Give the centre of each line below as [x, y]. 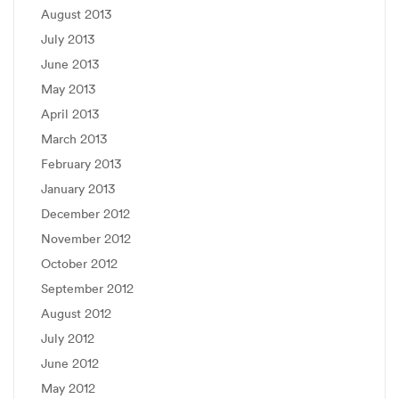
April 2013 [70, 114]
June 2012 [70, 363]
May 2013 [68, 89]
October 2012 [79, 264]
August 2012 [76, 313]
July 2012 [68, 338]
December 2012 [85, 214]
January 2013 [78, 189]
